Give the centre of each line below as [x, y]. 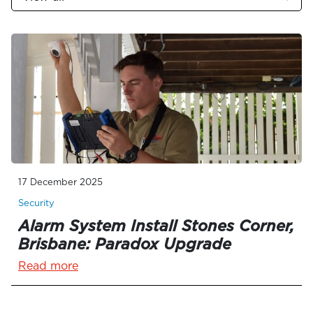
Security [36, 203]
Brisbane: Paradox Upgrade [125, 244]
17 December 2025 [60, 182]
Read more [48, 266]
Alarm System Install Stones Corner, [156, 226]
